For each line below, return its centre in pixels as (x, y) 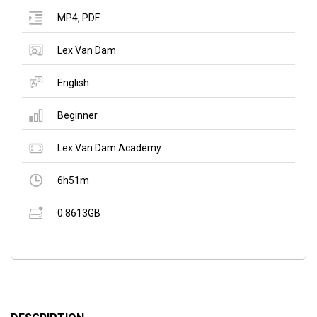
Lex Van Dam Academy (109, 148)
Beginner (77, 115)
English (73, 82)
